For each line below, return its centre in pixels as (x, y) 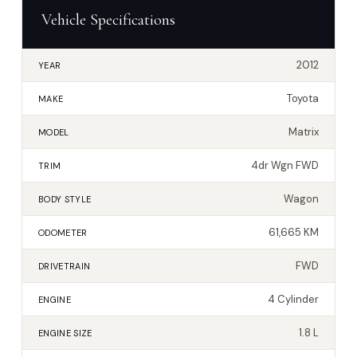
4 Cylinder (293, 300)
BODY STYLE (65, 199)
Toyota (303, 99)
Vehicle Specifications (108, 20)
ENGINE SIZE (65, 333)
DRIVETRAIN (65, 266)
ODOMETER (63, 232)
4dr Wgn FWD (285, 166)
